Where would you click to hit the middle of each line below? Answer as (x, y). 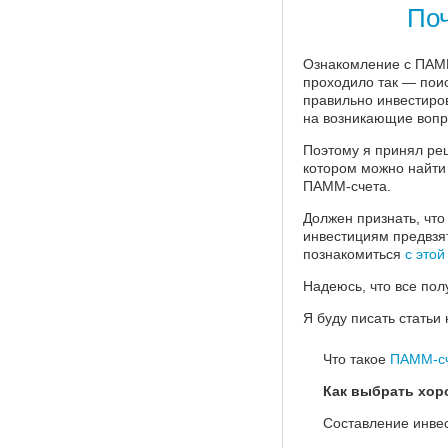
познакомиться (354, 254)
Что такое (356, 359)
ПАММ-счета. (347, 186)
